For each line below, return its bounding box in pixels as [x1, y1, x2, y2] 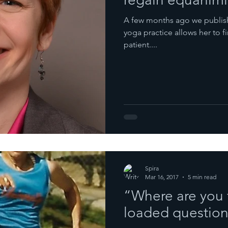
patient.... [124, 40, 157, 49]
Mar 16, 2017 [145, 173, 179, 181]
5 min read [188, 173, 216, 181]
